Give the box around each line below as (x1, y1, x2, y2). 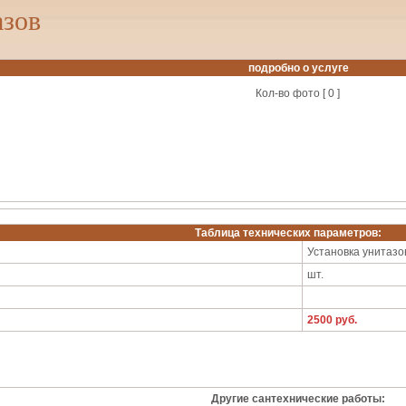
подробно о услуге (247, 62, 349, 74)
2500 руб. (307, 314, 357, 326)
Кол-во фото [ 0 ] (256, 87, 340, 100)
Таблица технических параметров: (195, 227, 382, 239)
